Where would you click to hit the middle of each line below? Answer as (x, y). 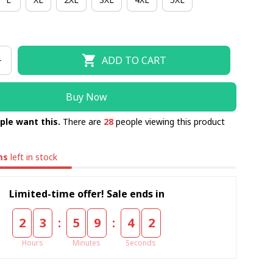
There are (83, 122)
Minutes (87, 243)
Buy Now (87, 97)
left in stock (33, 157)
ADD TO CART (134, 60)
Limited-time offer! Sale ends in (87, 193)
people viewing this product (169, 122)
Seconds (141, 243)
